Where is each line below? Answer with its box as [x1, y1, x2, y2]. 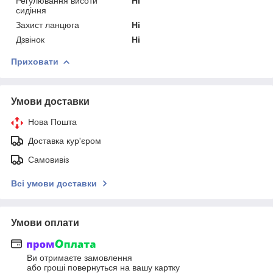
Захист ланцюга [16, 19, 79, 30]
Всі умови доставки [11, 178, 97, 188]
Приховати [11, 56, 58, 66]
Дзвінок [16, 34, 44, 44]
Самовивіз [28, 154, 69, 165]
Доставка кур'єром [28, 135, 101, 146]
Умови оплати [11, 217, 79, 228]
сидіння [16, 5, 46, 15]
